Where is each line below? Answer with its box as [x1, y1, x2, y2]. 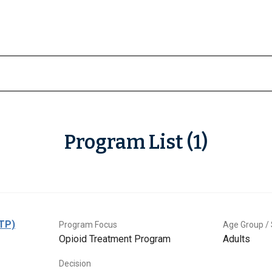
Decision [59, 259, 91, 269]
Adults [223, 233, 250, 245]
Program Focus [59, 220, 117, 230]
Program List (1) [64, 131, 208, 154]
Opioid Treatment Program [59, 233, 171, 245]
